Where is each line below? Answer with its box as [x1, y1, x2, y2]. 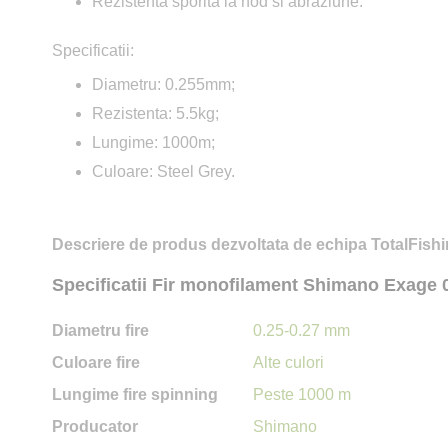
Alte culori [253, 354, 324, 372]
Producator [52, 418, 138, 436]
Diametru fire [52, 322, 149, 340]
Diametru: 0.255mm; [92, 75, 235, 93]
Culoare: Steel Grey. [92, 162, 235, 180]
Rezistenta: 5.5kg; [92, 104, 219, 122]
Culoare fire [52, 354, 140, 372]
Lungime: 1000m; [92, 133, 215, 151]
